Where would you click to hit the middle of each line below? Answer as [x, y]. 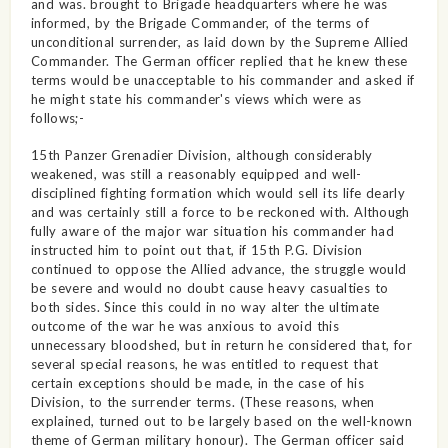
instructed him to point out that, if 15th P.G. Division [196, 249]
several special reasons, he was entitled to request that [204, 363]
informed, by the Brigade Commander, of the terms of [199, 22]
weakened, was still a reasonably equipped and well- [196, 173]
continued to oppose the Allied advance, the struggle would [218, 268]
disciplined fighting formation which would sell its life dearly [217, 192]
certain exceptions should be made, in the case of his [197, 382]
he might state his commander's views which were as [196, 98]
